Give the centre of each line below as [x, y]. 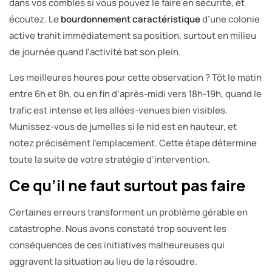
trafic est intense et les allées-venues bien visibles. [118, 110]
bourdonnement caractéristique [131, 19]
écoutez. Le [35, 19]
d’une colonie [230, 19]
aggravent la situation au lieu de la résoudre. [103, 261]
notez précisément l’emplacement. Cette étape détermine [133, 143]
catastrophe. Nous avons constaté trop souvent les [118, 228]
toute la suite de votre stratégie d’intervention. [110, 159]
